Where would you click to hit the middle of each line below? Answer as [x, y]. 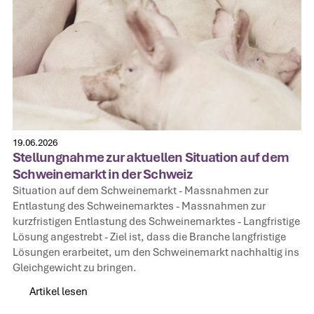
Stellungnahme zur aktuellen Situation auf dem [151, 157]
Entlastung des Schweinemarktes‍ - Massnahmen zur [139, 205]
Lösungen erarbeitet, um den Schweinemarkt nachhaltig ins [156, 252]
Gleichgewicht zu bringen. [74, 267]
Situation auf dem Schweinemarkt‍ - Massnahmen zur [140, 190]
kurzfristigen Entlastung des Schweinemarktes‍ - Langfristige [156, 221]
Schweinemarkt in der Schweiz [102, 174]
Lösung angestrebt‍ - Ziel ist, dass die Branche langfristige [149, 236]
